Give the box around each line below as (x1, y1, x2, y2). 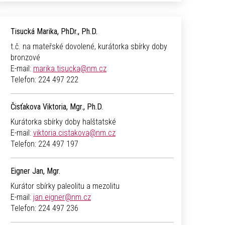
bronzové (11, 53, 40, 63)
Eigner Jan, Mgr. (11, 166, 60, 176)
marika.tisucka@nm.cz (33, 64, 106, 74)
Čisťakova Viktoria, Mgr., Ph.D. (11, 102, 103, 112)
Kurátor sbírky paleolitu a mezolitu (11, 181, 120, 191)
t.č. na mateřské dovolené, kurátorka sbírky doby (11, 42, 167, 52)
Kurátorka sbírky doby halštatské (11, 117, 116, 127)
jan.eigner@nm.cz (33, 192, 91, 202)
